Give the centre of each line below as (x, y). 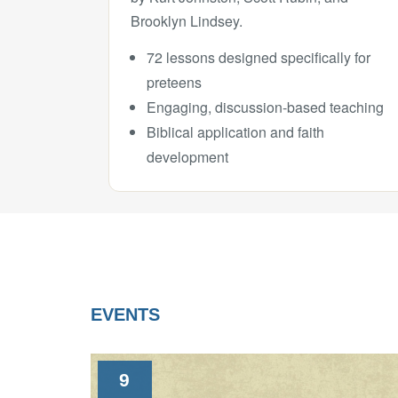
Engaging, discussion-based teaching (265, 107)
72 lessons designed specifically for (259, 57)
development (187, 157)
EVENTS (125, 314)
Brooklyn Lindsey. (187, 21)
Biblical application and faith (235, 132)
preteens (174, 82)
